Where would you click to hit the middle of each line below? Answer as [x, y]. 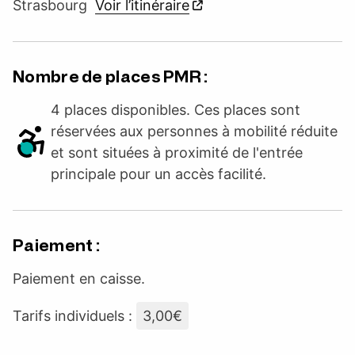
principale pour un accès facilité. [158, 174]
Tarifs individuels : [74, 315]
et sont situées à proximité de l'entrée [177, 152]
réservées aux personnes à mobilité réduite [194, 131]
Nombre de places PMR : [111, 76]
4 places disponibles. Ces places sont [176, 109]
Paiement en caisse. [79, 278]
